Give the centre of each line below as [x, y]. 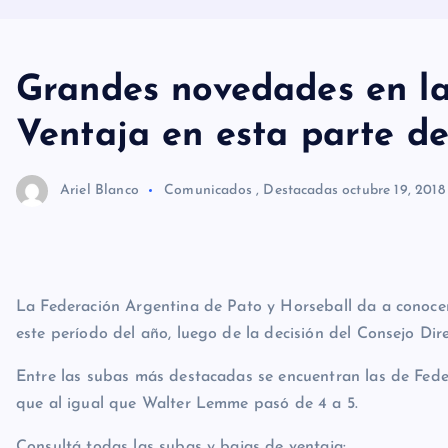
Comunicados [208, 165]
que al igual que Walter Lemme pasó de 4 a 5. [187, 379]
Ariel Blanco [99, 165]
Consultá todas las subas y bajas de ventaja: [181, 422]
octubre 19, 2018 [393, 165]
